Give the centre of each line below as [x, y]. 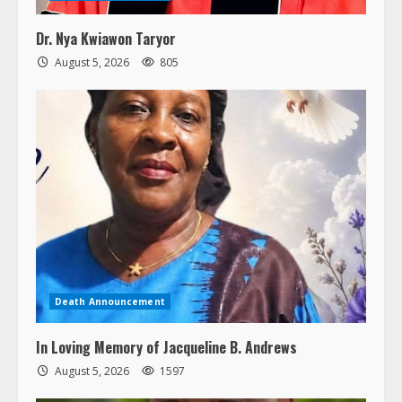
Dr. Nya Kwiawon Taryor [106, 38]
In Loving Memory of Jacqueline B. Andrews [166, 347]
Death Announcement [110, 301]
